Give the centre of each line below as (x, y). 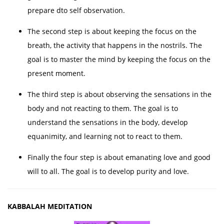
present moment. (56, 73)
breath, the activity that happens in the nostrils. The (115, 45)
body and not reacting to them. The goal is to (103, 108)
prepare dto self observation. (76, 10)
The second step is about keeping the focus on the (112, 31)
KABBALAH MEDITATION (50, 206)
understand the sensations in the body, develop (108, 122)
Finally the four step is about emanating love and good (119, 157)
